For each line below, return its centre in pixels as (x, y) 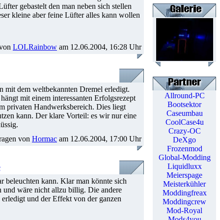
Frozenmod (184, 149)
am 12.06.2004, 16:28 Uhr (99, 47)
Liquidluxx (184, 166)
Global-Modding (184, 157)
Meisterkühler (184, 184)
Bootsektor (184, 104)
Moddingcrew (184, 202)
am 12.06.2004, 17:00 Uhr (99, 139)
